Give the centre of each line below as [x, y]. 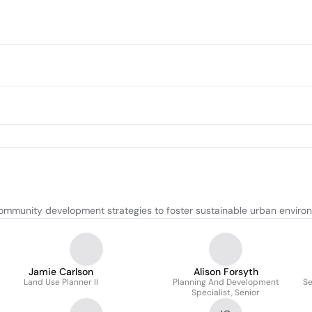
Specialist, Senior [226, 292]
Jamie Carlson [61, 272]
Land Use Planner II [61, 282]
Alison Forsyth [226, 272]
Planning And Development [226, 282]
